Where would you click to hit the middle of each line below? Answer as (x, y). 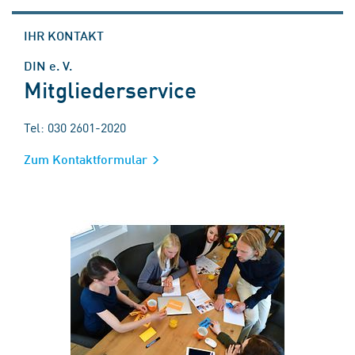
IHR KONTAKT (64, 35)
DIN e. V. (48, 65)
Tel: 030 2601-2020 (75, 126)
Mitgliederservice (110, 89)
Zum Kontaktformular (87, 158)
